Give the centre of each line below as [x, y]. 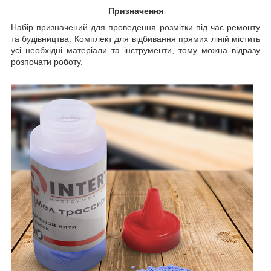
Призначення [135, 11]
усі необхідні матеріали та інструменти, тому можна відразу [135, 50]
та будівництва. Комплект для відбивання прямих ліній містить [135, 38]
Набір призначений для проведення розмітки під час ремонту [135, 27]
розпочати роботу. [47, 61]
